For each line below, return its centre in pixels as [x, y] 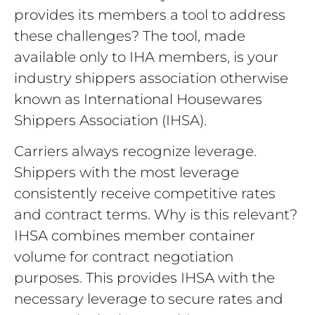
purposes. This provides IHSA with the [144, 278]
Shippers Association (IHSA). [110, 120]
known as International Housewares [138, 99]
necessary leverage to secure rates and [149, 299]
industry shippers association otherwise [151, 78]
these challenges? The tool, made [130, 36]
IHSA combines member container [135, 236]
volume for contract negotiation [124, 257]
